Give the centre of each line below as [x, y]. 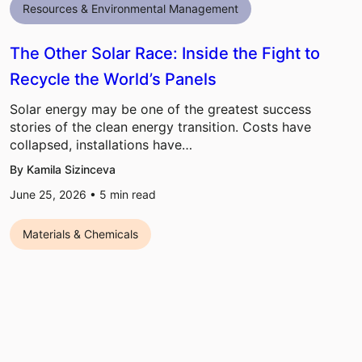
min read [133, 195]
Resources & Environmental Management [130, 9]
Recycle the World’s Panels [113, 80]
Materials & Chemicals [80, 234]
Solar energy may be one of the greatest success [160, 109]
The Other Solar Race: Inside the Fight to [165, 54]
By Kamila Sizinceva [63, 170]
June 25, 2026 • [55, 195]
